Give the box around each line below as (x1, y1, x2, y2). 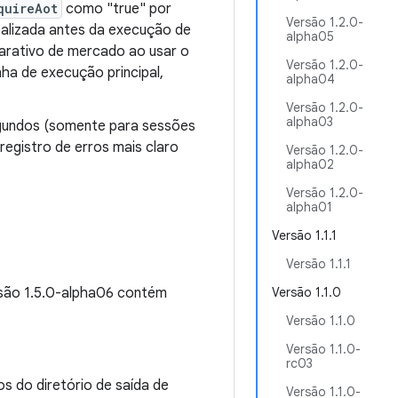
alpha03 (286, 114, 333, 130)
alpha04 (286, 71, 335, 87)
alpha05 (286, 28, 334, 44)
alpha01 (286, 199, 332, 215)
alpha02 (286, 156, 334, 172)
